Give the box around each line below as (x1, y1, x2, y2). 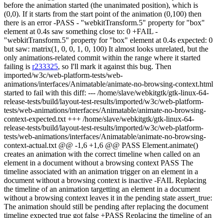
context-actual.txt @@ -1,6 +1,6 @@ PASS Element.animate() (4, 141, 198, 149)
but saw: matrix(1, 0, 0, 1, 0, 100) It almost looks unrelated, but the (4, 45, 208, 53)
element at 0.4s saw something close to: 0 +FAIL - (4, 27, 158, 36)
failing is (4, 62, 32, 71)
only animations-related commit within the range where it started (4, 54, 200, 62)
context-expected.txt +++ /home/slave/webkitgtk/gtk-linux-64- (4, 115, 194, 123)
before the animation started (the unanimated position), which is (4, 1, 198, 9)
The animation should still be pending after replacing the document (4, 202, 208, 211)
